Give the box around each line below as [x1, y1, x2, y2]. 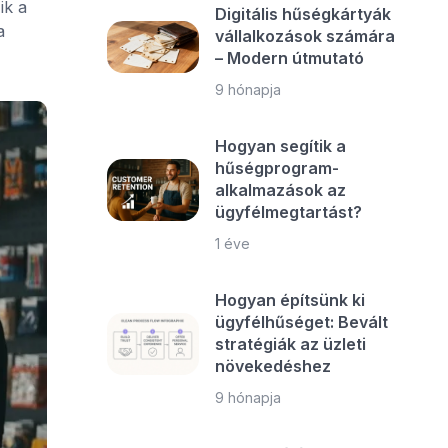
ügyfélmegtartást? [215, 202, 363, 222]
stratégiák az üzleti [215, 334, 367, 354]
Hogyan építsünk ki [215, 290, 366, 310]
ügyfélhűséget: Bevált [215, 312, 389, 332]
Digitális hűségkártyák [215, 4, 392, 24]
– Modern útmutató [215, 48, 365, 68]
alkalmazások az [215, 180, 347, 200]
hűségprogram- [215, 158, 340, 178]
